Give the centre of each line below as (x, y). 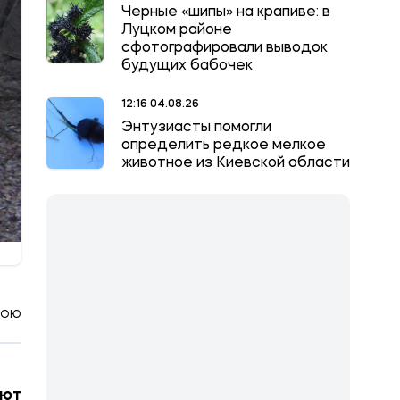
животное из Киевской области (236, 163)
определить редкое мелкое (224, 146)
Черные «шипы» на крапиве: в (226, 12)
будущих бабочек (187, 66)
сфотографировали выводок (225, 48)
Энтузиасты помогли (196, 128)
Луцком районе (177, 30)
